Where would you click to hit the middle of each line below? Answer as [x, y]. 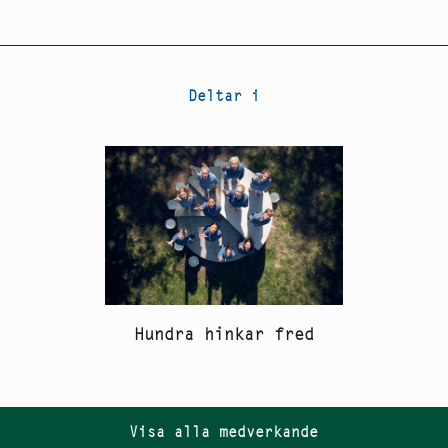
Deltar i [223, 96]
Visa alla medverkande [224, 432]
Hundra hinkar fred [223, 334]
